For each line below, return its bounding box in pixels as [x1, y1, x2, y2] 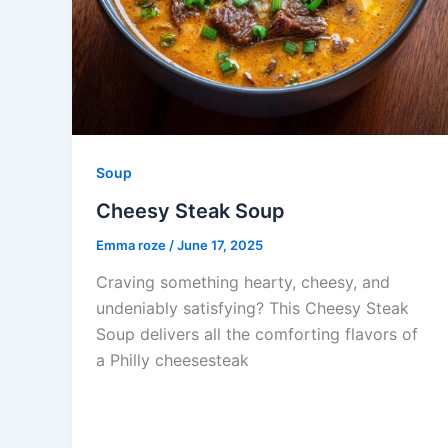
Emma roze [96, 236, 169, 253]
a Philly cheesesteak [96, 350, 249, 371]
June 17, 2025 [177, 236, 263, 253]
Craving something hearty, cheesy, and [96, 272, 390, 293]
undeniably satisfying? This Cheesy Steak [96, 298, 409, 319]
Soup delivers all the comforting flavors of [96, 324, 418, 345]
